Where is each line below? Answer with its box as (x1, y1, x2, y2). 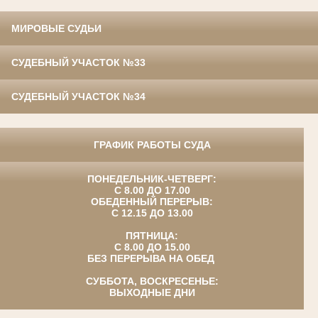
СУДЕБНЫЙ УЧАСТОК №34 (11, 91, 146, 103)
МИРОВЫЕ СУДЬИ (11, 23, 102, 35)
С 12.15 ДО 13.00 (111, 207, 193, 219)
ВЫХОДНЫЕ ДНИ (109, 287, 195, 299)
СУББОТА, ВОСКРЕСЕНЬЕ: (85, 275, 219, 287)
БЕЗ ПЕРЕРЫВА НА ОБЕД (87, 253, 217, 265)
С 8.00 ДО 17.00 (114, 185, 190, 197)
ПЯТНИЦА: (126, 230, 178, 242)
